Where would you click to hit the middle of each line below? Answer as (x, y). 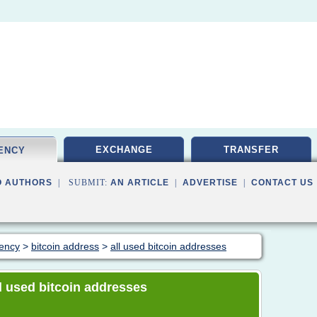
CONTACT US (282, 183)
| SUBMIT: (81, 183)
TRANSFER (251, 150)
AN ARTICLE (140, 183)
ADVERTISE (210, 183)
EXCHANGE (124, 150)
